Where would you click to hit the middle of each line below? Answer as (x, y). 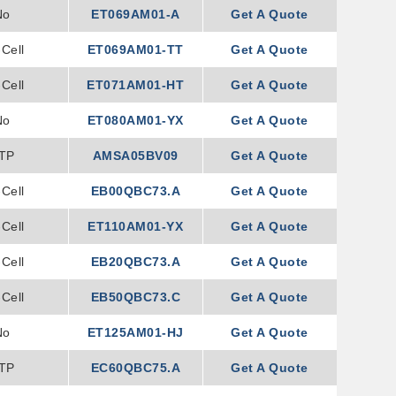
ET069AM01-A (136, 14)
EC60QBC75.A (136, 368)
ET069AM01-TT (135, 49)
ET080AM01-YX (135, 120)
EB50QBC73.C (136, 297)
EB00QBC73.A (136, 191)
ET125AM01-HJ (135, 332)
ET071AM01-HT (136, 85)
